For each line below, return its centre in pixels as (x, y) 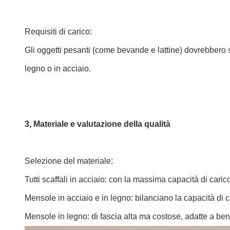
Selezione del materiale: (69, 161)
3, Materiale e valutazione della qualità (98, 124)
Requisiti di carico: (58, 32)
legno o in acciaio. (58, 69)
